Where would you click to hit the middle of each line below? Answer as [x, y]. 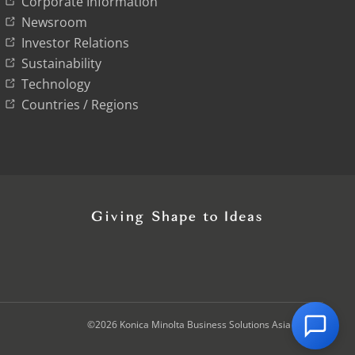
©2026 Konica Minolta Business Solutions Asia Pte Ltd [205, 324]
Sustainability [61, 63]
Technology [55, 84]
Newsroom [54, 22]
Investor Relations [75, 43]
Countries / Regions [80, 105]
